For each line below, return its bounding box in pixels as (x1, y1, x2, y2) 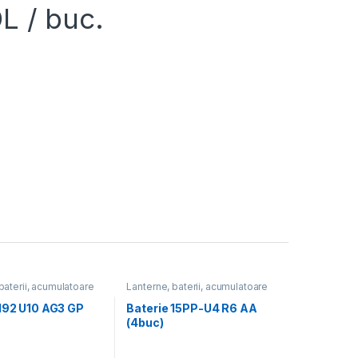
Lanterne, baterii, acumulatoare (126, 280, 268, 292)
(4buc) (126, 316, 164, 330)
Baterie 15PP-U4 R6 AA (126, 301, 257, 316)
